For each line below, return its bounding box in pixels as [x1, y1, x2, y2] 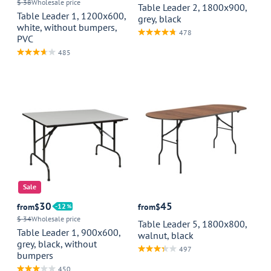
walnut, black [138, 229, 194, 241]
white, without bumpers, [17, 21, 117, 33]
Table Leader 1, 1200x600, [17, 10, 126, 22]
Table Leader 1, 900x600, [17, 226, 120, 238]
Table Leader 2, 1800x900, [138, 1, 247, 13]
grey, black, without [17, 238, 97, 250]
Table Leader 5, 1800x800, [138, 218, 247, 230]
